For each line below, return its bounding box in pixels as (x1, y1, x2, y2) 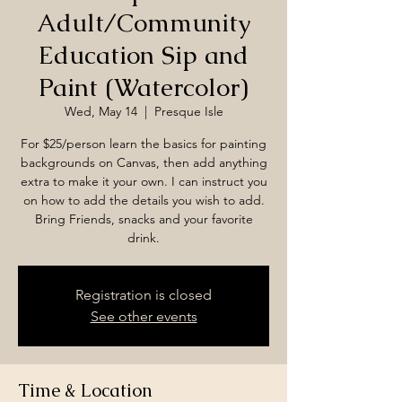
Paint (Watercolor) (39, 71, 249, 103)
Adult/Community (37, 6, 250, 39)
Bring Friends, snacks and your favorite (34, 211, 253, 227)
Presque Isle (153, 103, 223, 119)
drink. (127, 230, 160, 246)
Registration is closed (75, 286, 212, 303)
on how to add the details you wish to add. (22, 192, 265, 208)
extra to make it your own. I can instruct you (20, 173, 267, 189)
